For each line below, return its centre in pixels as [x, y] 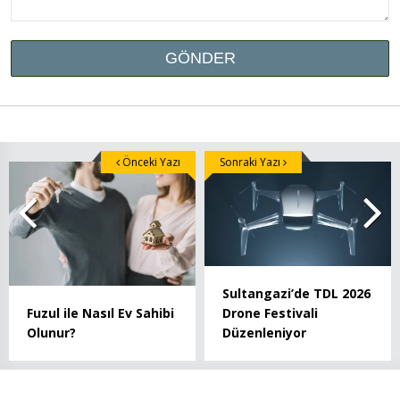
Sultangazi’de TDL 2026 [296, 294]
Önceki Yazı [150, 162]
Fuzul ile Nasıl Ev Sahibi [100, 313]
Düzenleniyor [264, 333]
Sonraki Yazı [251, 162]
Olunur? [51, 333]
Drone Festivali [270, 313]
